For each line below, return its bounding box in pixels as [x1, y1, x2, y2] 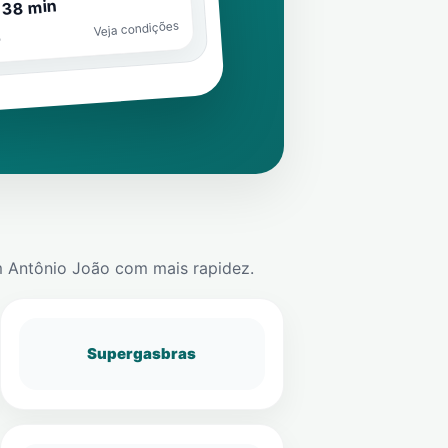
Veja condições [92, 18, 179, 39]
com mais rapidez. [110, 258, 254, 278]
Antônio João [8, 258, 110, 278]
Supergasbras [87, 344, 197, 363]
